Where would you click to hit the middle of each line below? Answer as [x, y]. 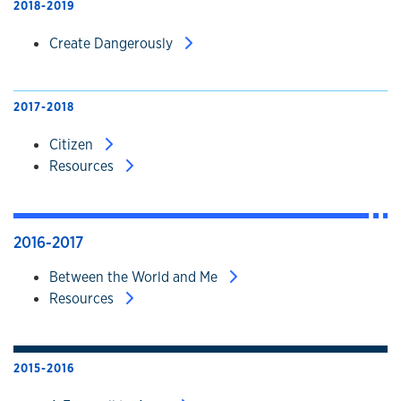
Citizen [73, 145]
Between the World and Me [135, 277]
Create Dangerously [113, 44]
